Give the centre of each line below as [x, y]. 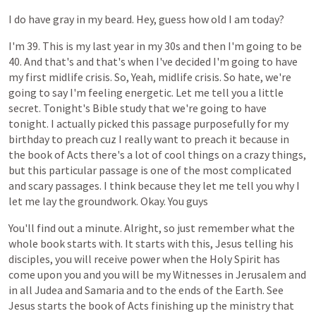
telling [261, 243]
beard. [119, 19]
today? [268, 19]
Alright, [143, 228]
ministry [250, 305]
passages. [78, 186]
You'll [22, 228]
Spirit [248, 259]
